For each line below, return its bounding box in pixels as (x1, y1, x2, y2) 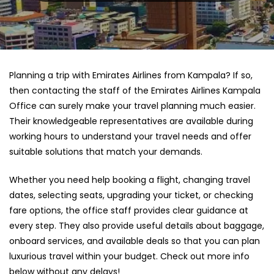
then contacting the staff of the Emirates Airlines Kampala (9, 84, 261, 97)
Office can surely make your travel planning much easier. (9, 100, 256, 113)
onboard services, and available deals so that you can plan (9, 235, 260, 248)
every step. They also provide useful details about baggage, (9, 220, 264, 232)
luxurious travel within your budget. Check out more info (9, 250, 250, 263)
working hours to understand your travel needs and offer (9, 130, 251, 143)
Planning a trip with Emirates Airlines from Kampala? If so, (9, 69, 253, 82)
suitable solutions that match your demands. (9, 146, 205, 158)
